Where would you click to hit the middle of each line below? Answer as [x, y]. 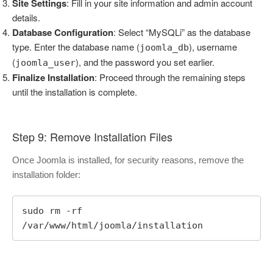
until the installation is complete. [75, 91]
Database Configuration [63, 32]
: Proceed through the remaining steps [170, 77]
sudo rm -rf [52, 211]
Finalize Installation [53, 77]
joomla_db [164, 47]
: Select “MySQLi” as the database [182, 32]
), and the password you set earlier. [145, 62]
